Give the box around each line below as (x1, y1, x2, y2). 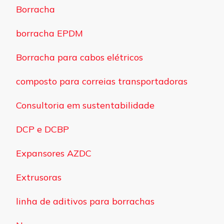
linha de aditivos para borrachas (16, 195, 154, 207)
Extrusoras (16, 171, 61, 183)
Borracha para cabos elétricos (16, 51, 143, 63)
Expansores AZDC (16, 147, 91, 159)
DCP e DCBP (16, 123, 69, 135)
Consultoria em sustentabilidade (16, 99, 154, 111)
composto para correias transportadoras (16, 75, 187, 87)
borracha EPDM (16, 27, 83, 39)
